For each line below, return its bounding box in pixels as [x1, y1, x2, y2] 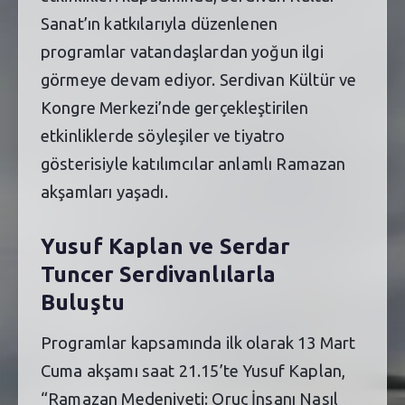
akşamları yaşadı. [41, 182, 168, 201]
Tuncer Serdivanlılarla [41, 261, 277, 287]
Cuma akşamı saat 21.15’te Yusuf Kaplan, [41, 361, 346, 380]
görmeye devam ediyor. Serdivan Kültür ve [41, 70, 357, 89]
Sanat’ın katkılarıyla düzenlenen [41, 14, 278, 33]
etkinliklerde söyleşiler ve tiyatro [41, 126, 286, 145]
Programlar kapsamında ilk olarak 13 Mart [41, 333, 356, 352]
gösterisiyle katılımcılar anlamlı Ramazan [41, 154, 346, 173]
